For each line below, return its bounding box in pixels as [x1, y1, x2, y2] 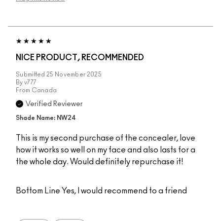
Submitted [16, 72, 46, 78]
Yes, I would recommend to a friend [60, 187, 187, 195]
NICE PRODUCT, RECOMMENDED [16, 54, 144, 62]
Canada [31, 87, 57, 94]
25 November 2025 [46, 72, 102, 78]
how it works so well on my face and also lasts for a [16, 146, 195, 154]
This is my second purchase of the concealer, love [16, 134, 195, 143]
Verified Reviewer [26, 101, 83, 108]
